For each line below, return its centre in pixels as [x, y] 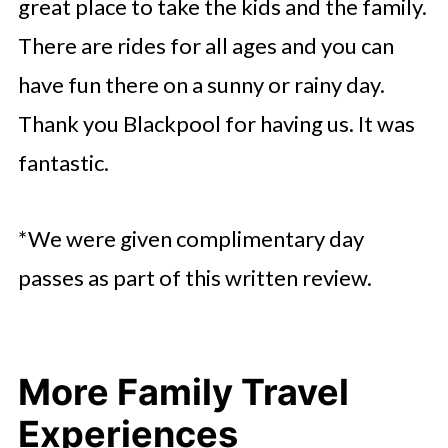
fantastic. [63, 162]
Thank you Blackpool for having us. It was [216, 123]
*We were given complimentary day [190, 238]
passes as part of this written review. [194, 277]
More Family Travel [183, 391]
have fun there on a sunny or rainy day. [201, 84]
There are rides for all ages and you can [205, 45]
